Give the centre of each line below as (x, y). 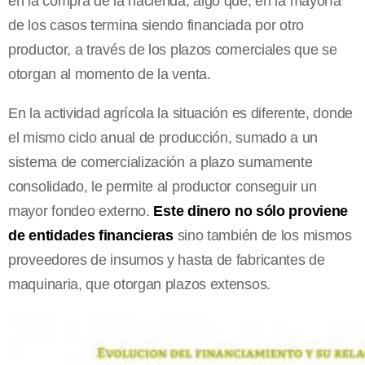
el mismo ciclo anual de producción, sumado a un (163, 138)
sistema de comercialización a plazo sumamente (161, 163)
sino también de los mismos (262, 236)
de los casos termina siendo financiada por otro (156, 26)
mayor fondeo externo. (81, 211)
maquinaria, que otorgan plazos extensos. (141, 285)
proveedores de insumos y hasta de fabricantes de (167, 260)
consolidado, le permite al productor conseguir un (163, 187)
